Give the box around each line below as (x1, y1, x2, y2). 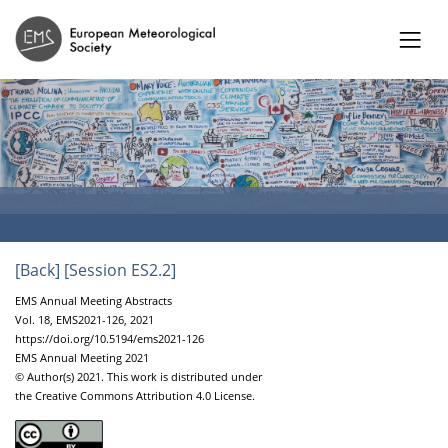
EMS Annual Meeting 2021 (15, 349, 149, 365)
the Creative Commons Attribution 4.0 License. (15, 387, 255, 403)
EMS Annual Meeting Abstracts (15, 292, 172, 308)
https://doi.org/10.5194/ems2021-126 (15, 330, 204, 346)
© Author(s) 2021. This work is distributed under (15, 368, 262, 384)
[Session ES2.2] (64, 258, 176, 281)
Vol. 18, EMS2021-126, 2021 (15, 311, 154, 327)
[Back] (15, 258, 60, 281)
